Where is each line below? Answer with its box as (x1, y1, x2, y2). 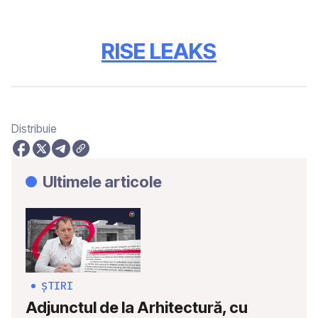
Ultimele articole (43, 172, 162, 192)
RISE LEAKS (102, 38, 216, 65)
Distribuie (11, 121, 57, 136)
